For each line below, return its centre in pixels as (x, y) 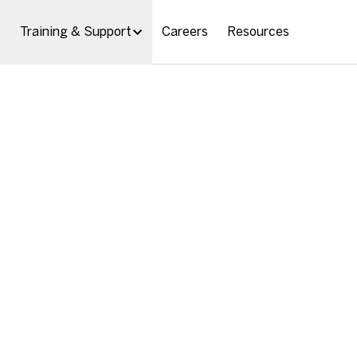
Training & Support (75, 31)
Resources (258, 31)
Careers (185, 31)
